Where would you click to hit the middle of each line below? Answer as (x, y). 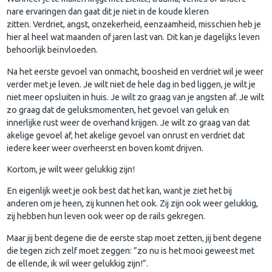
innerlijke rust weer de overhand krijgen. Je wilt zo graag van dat (128, 122)
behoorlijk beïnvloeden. (53, 50)
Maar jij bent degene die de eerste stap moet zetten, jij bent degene (134, 238)
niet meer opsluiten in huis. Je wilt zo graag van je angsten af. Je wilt (136, 97)
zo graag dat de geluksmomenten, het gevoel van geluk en (118, 110)
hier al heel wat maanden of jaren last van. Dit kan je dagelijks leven (134, 37)
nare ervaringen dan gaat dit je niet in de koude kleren (108, 12)
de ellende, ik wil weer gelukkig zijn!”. (78, 263)
